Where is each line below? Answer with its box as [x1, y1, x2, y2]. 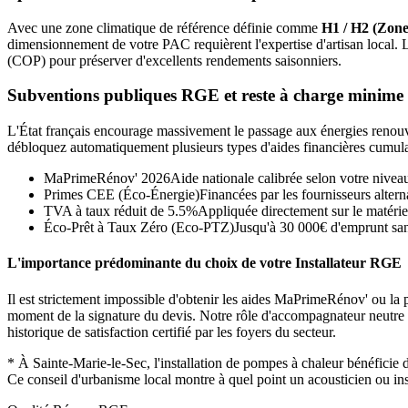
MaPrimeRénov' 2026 [44, 170, 170, 187]
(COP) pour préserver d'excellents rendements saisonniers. [7, 52, 342, 68]
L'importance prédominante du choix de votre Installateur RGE [7, 255, 402, 271]
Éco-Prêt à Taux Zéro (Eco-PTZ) [44, 219, 234, 236]
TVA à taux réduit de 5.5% [44, 203, 198, 219]
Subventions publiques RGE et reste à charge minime [7, 86, 403, 106]
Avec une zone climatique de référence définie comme [7, 19, 321, 36]
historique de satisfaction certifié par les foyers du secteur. [7, 323, 336, 340]
